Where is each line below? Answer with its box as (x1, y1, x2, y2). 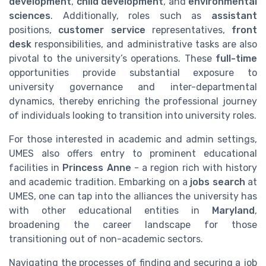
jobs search (190, 176, 245, 188)
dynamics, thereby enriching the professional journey (9, 95, 257, 107)
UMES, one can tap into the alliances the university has (9, 190, 257, 202)
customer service (58, 24, 145, 36)
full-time (216, 52, 257, 64)
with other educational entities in (9, 204, 212, 216)
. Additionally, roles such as (50, 9, 211, 21)
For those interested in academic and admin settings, (9, 133, 257, 145)
